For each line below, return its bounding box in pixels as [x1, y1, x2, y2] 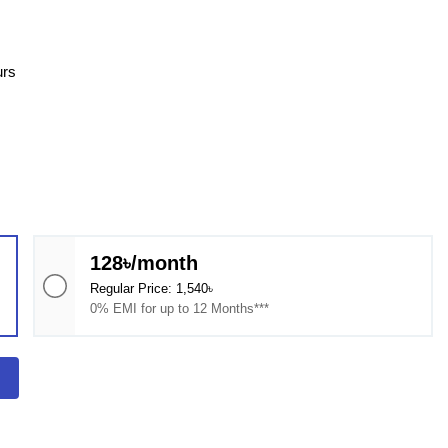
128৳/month [90, 252, 199, 274]
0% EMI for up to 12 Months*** [90, 301, 270, 316]
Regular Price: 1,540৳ [90, 281, 214, 296]
